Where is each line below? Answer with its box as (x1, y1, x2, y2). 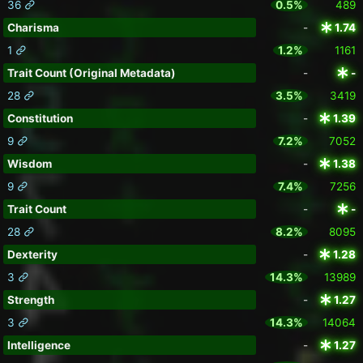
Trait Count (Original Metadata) (6, 66, 176, 80)
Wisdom (6, 157, 52, 171)
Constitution (6, 112, 73, 126)
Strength (6, 293, 54, 307)
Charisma (6, 21, 59, 35)
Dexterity (6, 248, 58, 262)
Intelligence (6, 339, 70, 352)
